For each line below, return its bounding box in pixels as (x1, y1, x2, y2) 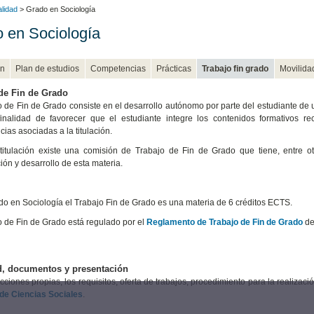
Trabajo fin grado (202, 63, 269, 74)
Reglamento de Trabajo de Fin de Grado (146, 217, 303, 227)
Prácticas (156, 63, 192, 74)
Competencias (90, 63, 146, 74)
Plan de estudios (15, 63, 80, 74)
